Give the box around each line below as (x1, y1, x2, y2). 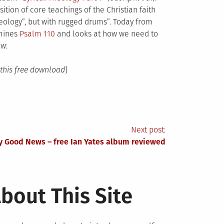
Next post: (131, 125, 166, 134)
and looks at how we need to (54, 29, 158, 38)
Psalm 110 (19, 29, 55, 38)
